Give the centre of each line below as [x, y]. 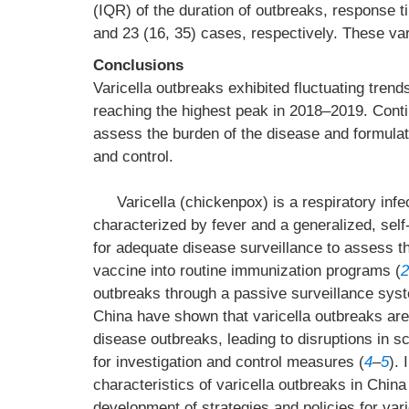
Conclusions [138, 65]
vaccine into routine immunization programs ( [247, 271]
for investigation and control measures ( [229, 362]
